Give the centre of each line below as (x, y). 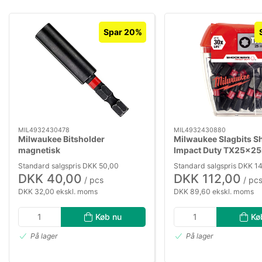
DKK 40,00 (50, 178)
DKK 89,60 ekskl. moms (214, 191)
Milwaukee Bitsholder (61, 139)
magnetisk (39, 150)
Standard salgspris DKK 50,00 (68, 166)
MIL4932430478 (44, 130)
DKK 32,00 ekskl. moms (58, 191)
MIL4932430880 (200, 130)
